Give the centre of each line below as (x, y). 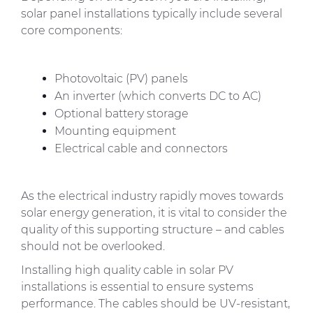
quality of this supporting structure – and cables (153, 229)
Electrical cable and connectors (141, 148)
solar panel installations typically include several (152, 13)
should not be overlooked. (94, 246)
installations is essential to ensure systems (137, 286)
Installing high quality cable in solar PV (127, 270)
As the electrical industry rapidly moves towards (152, 196)
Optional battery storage (122, 113)
